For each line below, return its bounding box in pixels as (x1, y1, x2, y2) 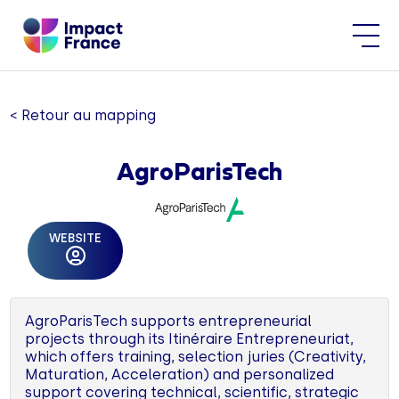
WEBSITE (49, 230, 102, 246)
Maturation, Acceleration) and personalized (25, 365, 335, 383)
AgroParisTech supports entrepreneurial (25, 312, 313, 330)
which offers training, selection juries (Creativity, (25, 347, 367, 365)
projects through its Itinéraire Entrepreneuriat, (25, 330, 354, 347)
